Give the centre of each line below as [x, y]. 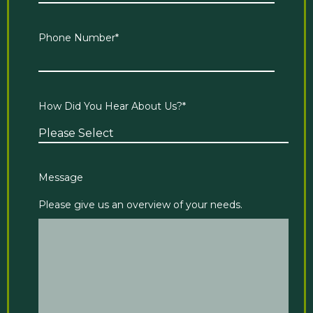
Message [61, 177]
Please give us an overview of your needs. [142, 204]
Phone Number [77, 37]
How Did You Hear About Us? [110, 106]
